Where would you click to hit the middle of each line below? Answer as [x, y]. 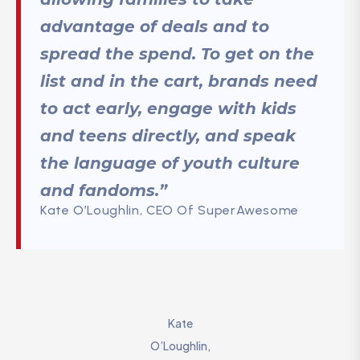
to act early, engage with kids [168, 108]
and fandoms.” [104, 190]
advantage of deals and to [155, 26]
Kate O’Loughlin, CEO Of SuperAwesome [170, 210]
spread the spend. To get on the [177, 53]
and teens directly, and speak [168, 135]
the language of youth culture [170, 163]
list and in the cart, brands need [179, 81]
